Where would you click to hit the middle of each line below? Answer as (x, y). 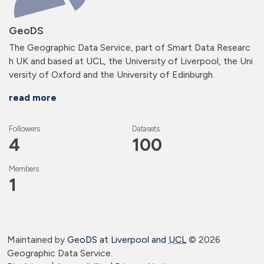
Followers (24, 129)
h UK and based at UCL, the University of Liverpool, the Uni (131, 61)
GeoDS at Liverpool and (118, 240)
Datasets (146, 129)
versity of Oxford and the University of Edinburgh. (112, 75)
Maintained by (37, 240)
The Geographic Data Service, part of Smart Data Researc (130, 48)
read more (33, 98)
